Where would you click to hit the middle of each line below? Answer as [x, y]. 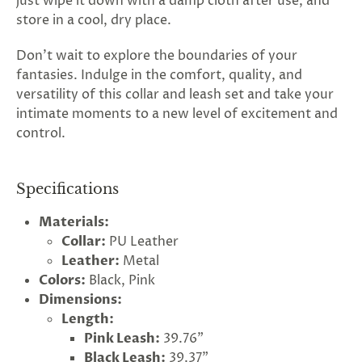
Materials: [74, 222]
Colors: [62, 280]
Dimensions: [80, 300]
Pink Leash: [122, 339]
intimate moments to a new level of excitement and [177, 114]
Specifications [67, 189]
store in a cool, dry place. [94, 20]
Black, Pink [120, 280]
